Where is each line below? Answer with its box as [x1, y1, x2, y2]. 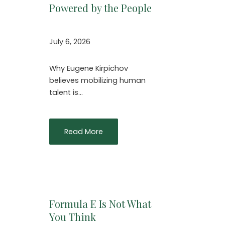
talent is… [49, 87, 83, 98]
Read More [64, 126, 103, 137]
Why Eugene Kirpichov [49, 63, 128, 74]
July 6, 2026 [49, 36, 90, 47]
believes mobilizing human [49, 75, 146, 86]
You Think [49, 210, 96, 224]
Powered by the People [49, 1, 152, 15]
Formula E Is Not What [49, 197, 151, 211]
